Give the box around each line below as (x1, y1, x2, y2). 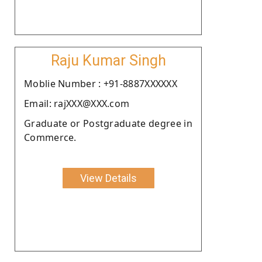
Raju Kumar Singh (50, 51, 166, 69)
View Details (80, 171, 137, 184)
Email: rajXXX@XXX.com (24, 96, 130, 110)
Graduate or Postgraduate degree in (24, 116, 192, 130)
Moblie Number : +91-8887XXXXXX (24, 77, 177, 90)
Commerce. (24, 130, 77, 144)
